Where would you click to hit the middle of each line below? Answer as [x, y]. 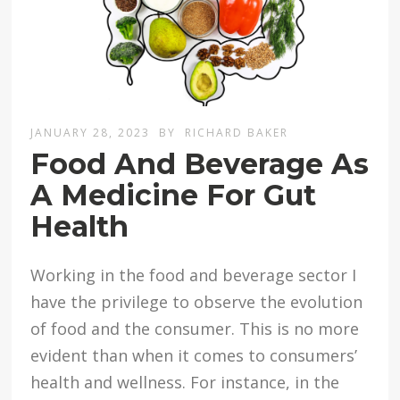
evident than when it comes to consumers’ [194, 356]
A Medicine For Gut [174, 196]
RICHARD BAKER [237, 133]
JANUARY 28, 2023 [93, 133]
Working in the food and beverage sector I [194, 275]
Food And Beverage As [200, 164]
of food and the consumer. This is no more [195, 329]
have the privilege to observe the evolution [197, 302]
